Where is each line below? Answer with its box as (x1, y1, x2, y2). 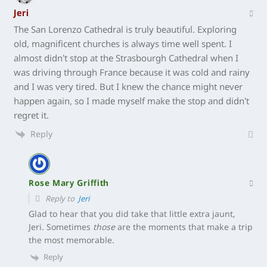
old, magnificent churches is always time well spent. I (14, 38, 232, 51)
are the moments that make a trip (115, 222, 253, 233)
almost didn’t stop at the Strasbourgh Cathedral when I (14, 52, 239, 65)
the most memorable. (29, 235, 115, 246)
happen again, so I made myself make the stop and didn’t (14, 95, 250, 108)
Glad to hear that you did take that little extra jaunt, (29, 209, 236, 220)
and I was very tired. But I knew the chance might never (14, 81, 243, 94)
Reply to (44, 194, 79, 204)
